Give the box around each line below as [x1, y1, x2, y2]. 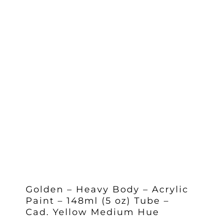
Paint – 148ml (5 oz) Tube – [25, 195, 169, 207]
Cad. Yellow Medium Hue [25, 207, 159, 218]
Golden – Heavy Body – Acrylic [25, 184, 188, 195]
